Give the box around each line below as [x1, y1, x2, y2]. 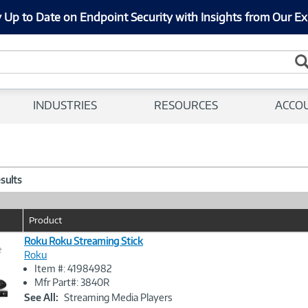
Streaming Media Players [64, 291, 173, 303]
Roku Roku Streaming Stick [24, 235, 143, 247]
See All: [24, 291, 58, 303]
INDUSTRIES [33, 98, 97, 112]
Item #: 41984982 [34, 263, 112, 274]
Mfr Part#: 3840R [34, 276, 109, 288]
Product [29, 214, 62, 225]
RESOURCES [154, 98, 218, 112]
